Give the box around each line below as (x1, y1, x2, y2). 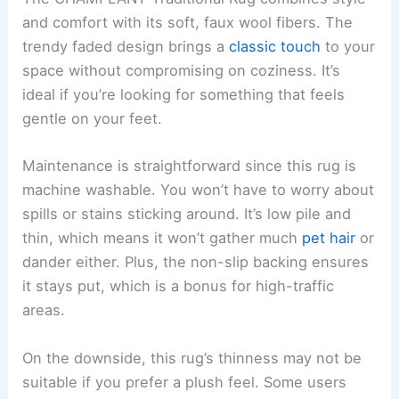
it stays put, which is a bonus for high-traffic (22, 277, 335, 296)
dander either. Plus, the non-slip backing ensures (22, 253, 370, 272)
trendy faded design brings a (22, 37, 230, 56)
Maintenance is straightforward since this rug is (22, 157, 357, 175)
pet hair (302, 229, 356, 248)
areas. (22, 301, 66, 320)
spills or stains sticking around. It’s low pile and (22, 205, 352, 224)
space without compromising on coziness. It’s (22, 61, 341, 80)
